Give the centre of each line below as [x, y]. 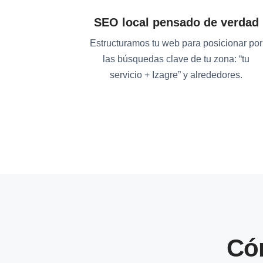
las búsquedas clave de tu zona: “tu [176, 59]
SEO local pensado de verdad [176, 22]
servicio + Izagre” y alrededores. [176, 75]
